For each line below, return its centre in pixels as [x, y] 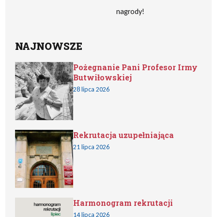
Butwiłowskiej [103, 77]
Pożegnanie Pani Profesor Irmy [136, 67]
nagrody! [130, 11]
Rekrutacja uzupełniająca [124, 135]
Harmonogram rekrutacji [123, 203]
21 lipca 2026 [92, 147]
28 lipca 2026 [92, 89]
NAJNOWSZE [49, 46]
